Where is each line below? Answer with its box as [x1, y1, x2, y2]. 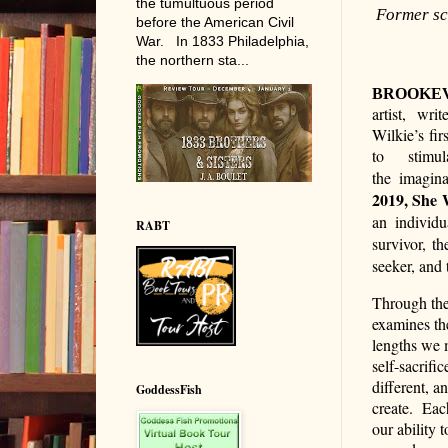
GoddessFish [135, 381, 202, 399]
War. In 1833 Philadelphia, [135, 32, 309, 49]
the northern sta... [135, 51, 249, 68]
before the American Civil [135, 13, 294, 30]
